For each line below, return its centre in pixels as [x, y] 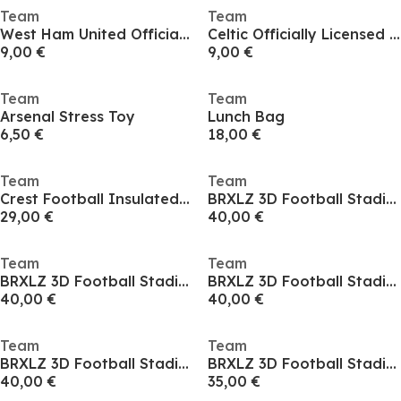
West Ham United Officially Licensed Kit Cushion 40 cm [184, 34]
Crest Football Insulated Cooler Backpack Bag [184, 199]
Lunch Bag [246, 116]
